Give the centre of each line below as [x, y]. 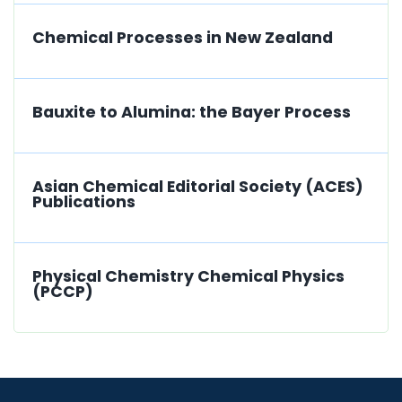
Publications [84, 201]
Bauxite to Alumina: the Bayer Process [192, 112]
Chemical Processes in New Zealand [183, 37]
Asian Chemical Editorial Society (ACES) [198, 186]
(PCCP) [63, 291]
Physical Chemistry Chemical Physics [188, 276]
